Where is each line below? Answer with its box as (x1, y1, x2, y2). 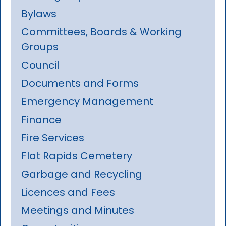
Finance (21, 112, 62, 127)
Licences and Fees (21, 185, 116, 199)
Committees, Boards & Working (21, 24, 182, 39)
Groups (21, 39, 59, 54)
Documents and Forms (21, 76, 139, 90)
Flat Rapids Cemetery (21, 148, 133, 163)
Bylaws (21, 6, 57, 21)
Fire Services (21, 130, 85, 145)
